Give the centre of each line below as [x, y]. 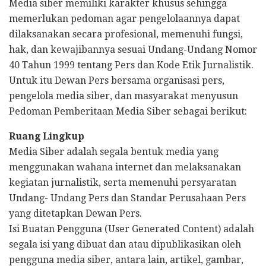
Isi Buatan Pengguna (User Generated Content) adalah [132, 229]
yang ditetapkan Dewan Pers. [75, 213]
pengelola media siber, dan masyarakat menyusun [123, 96]
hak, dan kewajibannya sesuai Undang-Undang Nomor [133, 50]
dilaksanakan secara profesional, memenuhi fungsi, [126, 34]
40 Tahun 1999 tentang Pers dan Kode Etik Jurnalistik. [131, 65]
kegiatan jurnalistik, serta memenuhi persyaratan [123, 183]
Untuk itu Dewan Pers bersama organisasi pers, [117, 80]
